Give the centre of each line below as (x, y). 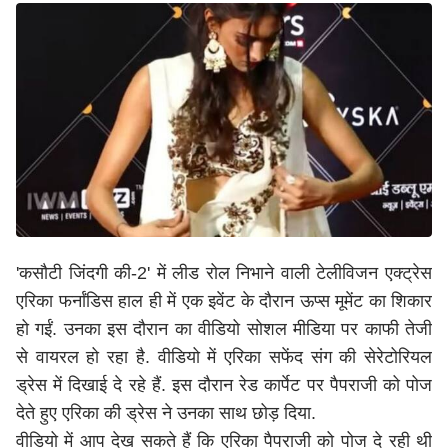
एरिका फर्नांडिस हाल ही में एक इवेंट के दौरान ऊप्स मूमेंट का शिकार (224, 301)
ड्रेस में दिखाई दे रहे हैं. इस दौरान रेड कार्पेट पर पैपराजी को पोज (224, 385)
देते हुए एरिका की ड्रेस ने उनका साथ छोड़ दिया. (166, 413)
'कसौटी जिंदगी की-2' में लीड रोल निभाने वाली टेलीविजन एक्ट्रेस (224, 273)
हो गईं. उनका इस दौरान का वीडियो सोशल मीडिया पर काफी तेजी (224, 329)
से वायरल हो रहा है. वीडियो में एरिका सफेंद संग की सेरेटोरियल (224, 357)
